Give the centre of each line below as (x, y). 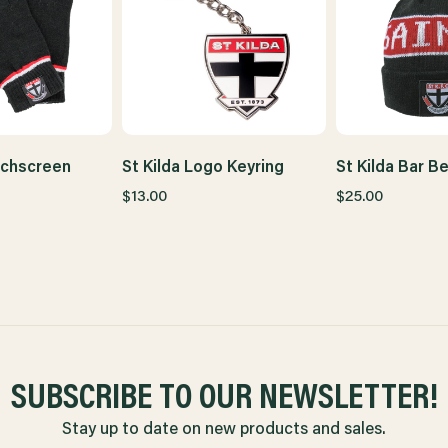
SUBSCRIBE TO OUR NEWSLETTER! (224, 399)
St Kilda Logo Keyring (203, 167)
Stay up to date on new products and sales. (224, 429)
